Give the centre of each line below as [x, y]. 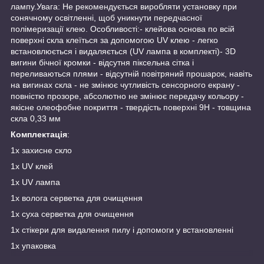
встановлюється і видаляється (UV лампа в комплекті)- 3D [123, 51]
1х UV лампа [35, 182]
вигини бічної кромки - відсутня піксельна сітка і [102, 62]
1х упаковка [33, 245]
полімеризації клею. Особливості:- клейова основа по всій [123, 29]
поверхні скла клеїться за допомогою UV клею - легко [114, 40]
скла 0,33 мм [36, 118]
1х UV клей [32, 166]
